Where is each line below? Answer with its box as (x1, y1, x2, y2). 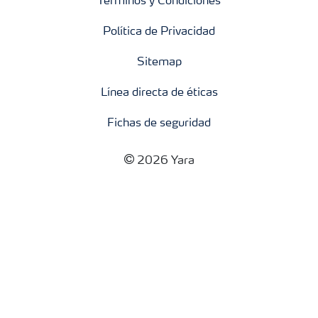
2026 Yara (136, 155, 194, 168)
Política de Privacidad (103, 26, 215, 38)
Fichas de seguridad (107, 118, 211, 130)
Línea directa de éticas (100, 87, 218, 99)
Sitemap (136, 57, 182, 69)
